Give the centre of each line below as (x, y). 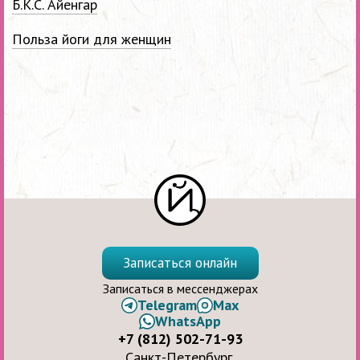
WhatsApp (188, 321)
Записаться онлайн (180, 263)
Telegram (167, 305)
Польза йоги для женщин (92, 39)
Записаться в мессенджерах (180, 288)
